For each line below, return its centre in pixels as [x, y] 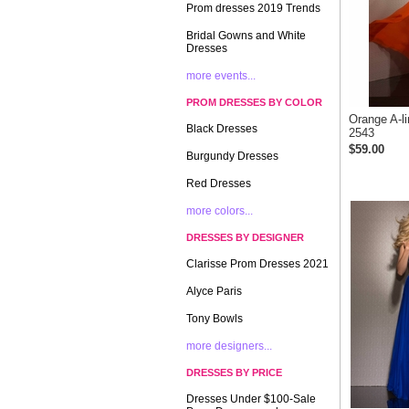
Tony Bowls [215, 319]
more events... [221, 76]
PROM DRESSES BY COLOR [254, 102]
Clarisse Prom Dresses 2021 [257, 264]
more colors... [220, 211]
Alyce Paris [214, 291]
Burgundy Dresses [232, 156]
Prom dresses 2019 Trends [253, 8]
